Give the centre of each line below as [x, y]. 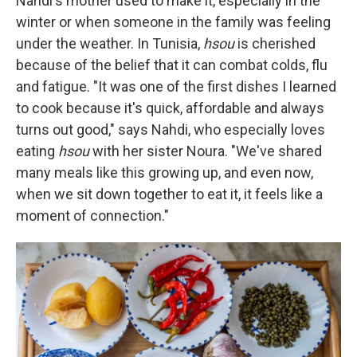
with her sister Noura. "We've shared [207, 151]
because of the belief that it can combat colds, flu [172, 65]
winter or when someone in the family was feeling [173, 22]
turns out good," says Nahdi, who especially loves [171, 129]
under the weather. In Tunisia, [110, 43]
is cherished [277, 43]
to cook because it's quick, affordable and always [170, 108]
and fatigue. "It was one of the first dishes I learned [176, 86]
